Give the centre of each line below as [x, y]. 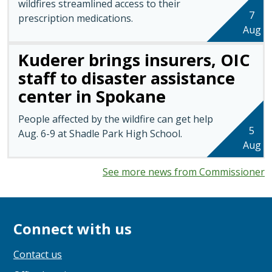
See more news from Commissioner [184, 172]
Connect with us [73, 229]
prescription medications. [75, 18]
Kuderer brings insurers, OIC [134, 59]
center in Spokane [92, 96]
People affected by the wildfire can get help [115, 119]
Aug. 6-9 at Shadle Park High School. [100, 133]
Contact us [38, 255]
